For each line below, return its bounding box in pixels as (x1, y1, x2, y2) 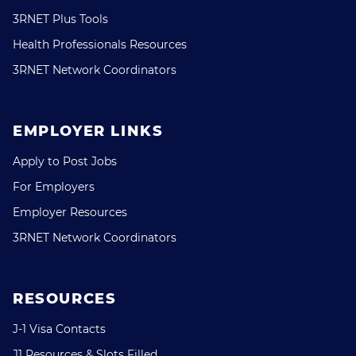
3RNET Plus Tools (13, 12, 108, 26)
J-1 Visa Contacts (13, 322, 106, 336)
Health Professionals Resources (13, 37, 187, 52)
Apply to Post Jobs (13, 154, 117, 168)
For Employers (13, 180, 95, 194)
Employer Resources (13, 205, 127, 219)
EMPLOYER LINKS (13, 122, 164, 140)
